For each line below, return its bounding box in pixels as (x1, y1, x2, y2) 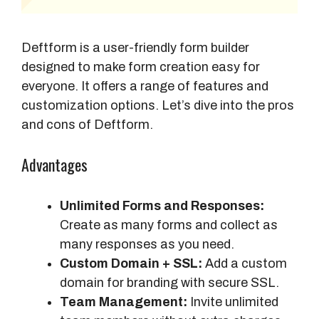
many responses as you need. (60, 236, 234, 251)
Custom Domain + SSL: (60, 256, 202, 271)
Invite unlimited (187, 294, 278, 309)
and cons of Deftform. (21, 117, 153, 132)
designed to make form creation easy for (21, 59, 260, 74)
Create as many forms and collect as (60, 217, 278, 232)
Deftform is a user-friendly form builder (21, 40, 249, 55)
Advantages (21, 152, 88, 176)
